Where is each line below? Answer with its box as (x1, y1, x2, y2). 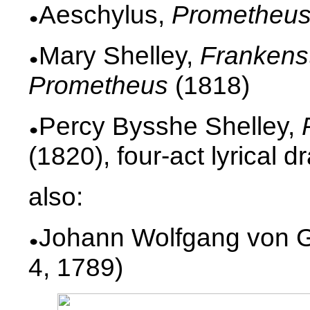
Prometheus (28, 71, 168, 100)
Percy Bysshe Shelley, (39, 111, 302, 140)
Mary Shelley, (39, 41, 200, 70)
